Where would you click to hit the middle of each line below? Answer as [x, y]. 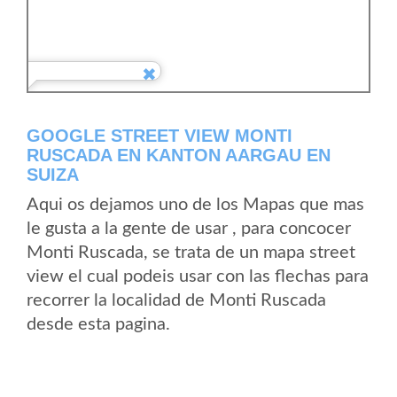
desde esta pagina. [98, 324]
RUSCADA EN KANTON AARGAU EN [179, 155]
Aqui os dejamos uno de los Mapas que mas [195, 205]
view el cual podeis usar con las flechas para [198, 276]
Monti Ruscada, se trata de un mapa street [191, 253]
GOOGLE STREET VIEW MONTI [160, 136]
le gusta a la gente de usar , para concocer [189, 229]
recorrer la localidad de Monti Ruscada [176, 300]
